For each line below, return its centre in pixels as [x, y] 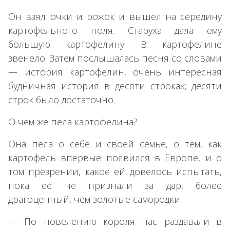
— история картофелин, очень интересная [115, 72]
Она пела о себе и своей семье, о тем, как [115, 143]
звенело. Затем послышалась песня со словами [115, 58]
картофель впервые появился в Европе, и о [115, 157]
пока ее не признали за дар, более [115, 185]
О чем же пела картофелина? [73, 121]
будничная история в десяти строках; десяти [115, 85]
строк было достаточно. [62, 99]
